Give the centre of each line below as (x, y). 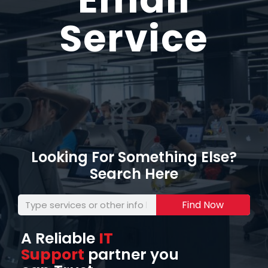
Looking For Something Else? (134, 157)
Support (53, 255)
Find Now (203, 205)
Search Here (134, 174)
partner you (132, 255)
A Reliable (60, 239)
